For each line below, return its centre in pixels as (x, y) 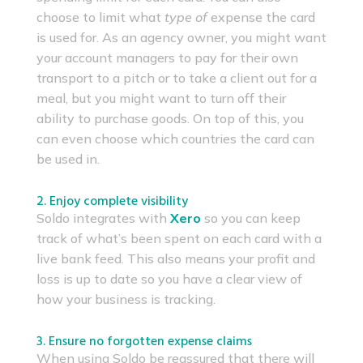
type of (186, 17)
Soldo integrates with (103, 218)
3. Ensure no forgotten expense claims (144, 342)
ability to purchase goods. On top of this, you (170, 118)
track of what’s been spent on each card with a (179, 238)
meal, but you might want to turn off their (161, 98)
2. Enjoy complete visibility (112, 202)
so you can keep (250, 218)
